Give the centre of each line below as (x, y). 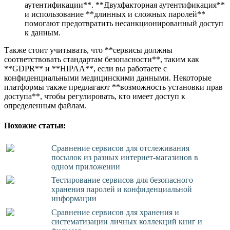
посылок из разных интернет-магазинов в (125, 157)
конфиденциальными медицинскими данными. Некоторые (108, 78)
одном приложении (86, 166)
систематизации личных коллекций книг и (127, 222)
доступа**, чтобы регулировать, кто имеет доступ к (95, 96)
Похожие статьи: (35, 126)
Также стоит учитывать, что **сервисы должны (88, 50)
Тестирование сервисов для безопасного (122, 180)
